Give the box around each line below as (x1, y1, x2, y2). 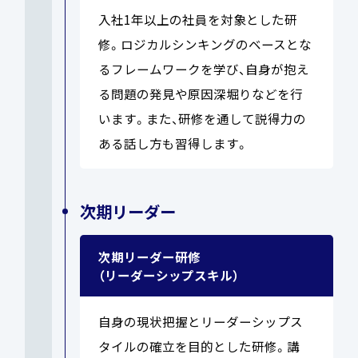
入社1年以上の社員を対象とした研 (97, 10, 297, 28)
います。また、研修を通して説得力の (97, 109, 306, 127)
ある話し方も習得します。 (97, 133, 249, 152)
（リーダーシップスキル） (97, 265, 239, 284)
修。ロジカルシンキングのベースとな (97, 34, 312, 53)
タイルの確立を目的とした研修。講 (97, 336, 300, 355)
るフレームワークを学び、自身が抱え (97, 59, 309, 78)
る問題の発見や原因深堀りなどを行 (97, 84, 303, 102)
